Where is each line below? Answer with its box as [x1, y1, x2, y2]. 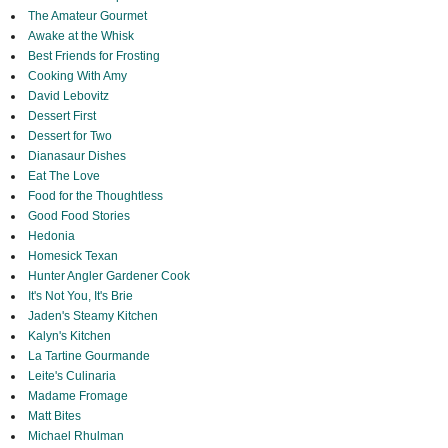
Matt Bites [27, 409, 81, 424]
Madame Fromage [27, 389, 128, 404]
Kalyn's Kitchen [27, 329, 111, 344]
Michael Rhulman [27, 429, 124, 444]
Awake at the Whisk [27, 29, 134, 44]
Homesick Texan [27, 249, 118, 264]
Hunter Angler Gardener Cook [27, 269, 190, 284]
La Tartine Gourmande [27, 349, 150, 364]
